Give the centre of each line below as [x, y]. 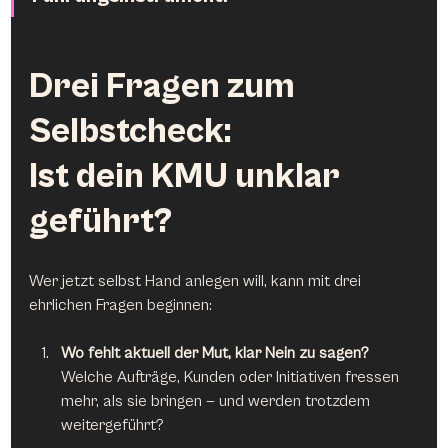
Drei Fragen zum [166, 86]
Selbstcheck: [130, 131]
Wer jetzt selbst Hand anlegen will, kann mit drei [197, 280]
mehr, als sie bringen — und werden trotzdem [218, 400]
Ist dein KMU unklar [188, 176]
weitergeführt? [113, 424]
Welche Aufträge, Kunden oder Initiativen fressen [232, 376]
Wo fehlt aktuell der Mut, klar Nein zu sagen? [215, 352]
